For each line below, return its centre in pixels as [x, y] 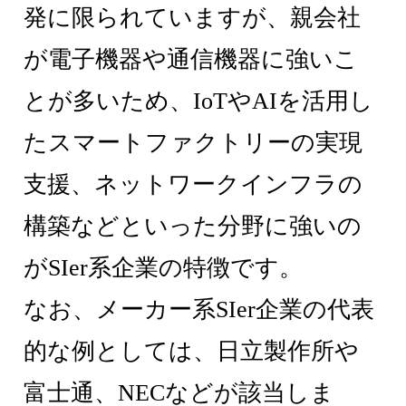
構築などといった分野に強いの [193, 227]
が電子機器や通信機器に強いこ [191, 60]
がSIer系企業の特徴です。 [164, 268]
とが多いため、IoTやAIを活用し [199, 101]
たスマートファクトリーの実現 [193, 143]
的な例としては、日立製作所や [192, 352]
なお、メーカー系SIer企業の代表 [199, 310]
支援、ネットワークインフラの [193, 185]
